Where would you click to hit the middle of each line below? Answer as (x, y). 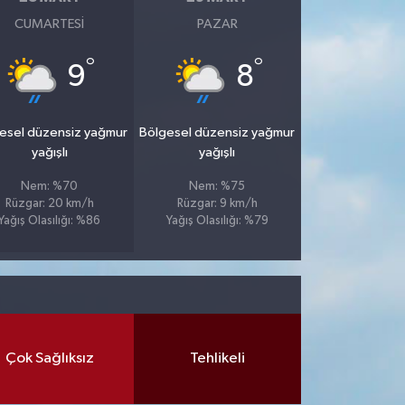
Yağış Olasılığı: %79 (217, 221)
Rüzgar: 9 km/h (217, 203)
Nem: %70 (50, 186)
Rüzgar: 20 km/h (49, 203)
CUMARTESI (50, 24)
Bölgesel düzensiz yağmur (217, 132)
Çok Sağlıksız (49, 359)
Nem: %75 (217, 186)
